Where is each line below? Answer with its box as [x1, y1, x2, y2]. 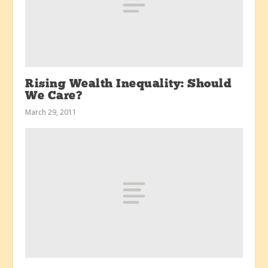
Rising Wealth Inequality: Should [25, 78, 232, 90]
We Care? [25, 90, 83, 102]
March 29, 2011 [25, 106, 77, 117]
